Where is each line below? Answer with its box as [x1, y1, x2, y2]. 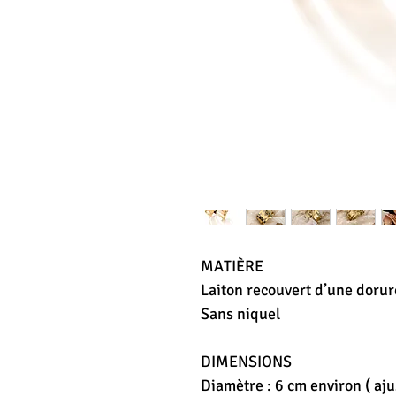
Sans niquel [201, 303, 280, 324]
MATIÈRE [201, 255, 263, 276]
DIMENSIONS [201, 351, 292, 371]
